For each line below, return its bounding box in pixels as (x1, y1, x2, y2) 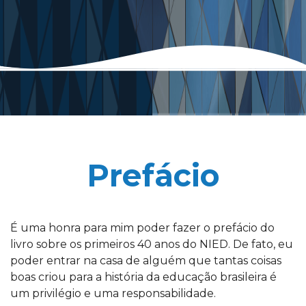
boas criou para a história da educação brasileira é (10, 270, 277, 283)
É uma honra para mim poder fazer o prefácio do (10, 221, 275, 234)
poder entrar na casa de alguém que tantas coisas (10, 254, 281, 267)
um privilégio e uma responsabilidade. (10, 287, 216, 300)
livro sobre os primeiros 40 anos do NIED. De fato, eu (10, 238, 293, 251)
